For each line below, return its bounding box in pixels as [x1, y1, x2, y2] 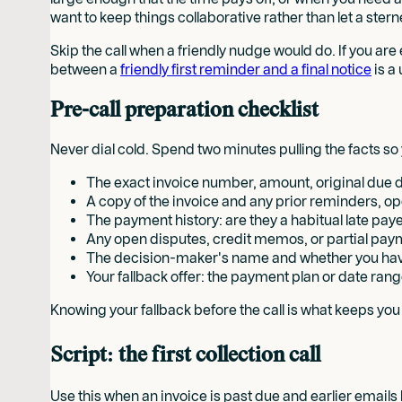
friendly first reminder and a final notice [120, 60, 371, 78]
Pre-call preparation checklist [50, 96, 319, 123]
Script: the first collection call [50, 342, 320, 369]
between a [50, 60, 120, 78]
